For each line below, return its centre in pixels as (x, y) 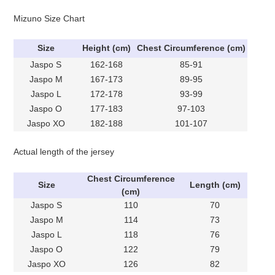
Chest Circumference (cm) (191, 48)
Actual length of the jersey (64, 151)
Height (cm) (106, 48)
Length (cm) (215, 184)
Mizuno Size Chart (49, 18)
